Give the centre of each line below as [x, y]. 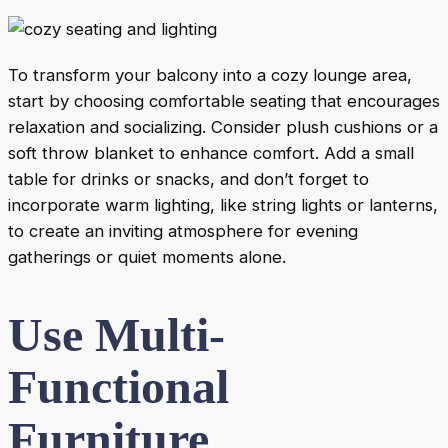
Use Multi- [116, 335]
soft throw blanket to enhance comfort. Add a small [211, 152]
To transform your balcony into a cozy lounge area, [210, 74]
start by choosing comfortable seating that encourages [224, 100]
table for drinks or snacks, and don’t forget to [188, 178]
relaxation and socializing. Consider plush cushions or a [223, 126]
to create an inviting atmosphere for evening [183, 230]
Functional [118, 387]
